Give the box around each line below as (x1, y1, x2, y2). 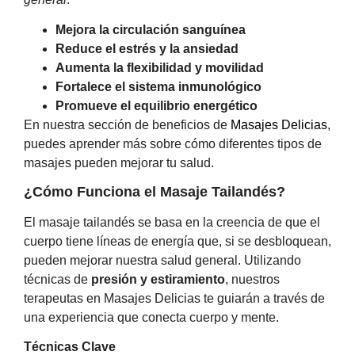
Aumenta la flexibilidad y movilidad (55, 60, 264, 74)
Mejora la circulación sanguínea (55, 22, 246, 36)
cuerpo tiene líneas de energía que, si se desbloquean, (24, 235, 331, 249)
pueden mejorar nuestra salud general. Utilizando (24, 254, 301, 268)
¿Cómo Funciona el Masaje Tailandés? (24, 184, 285, 200)
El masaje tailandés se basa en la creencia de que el (24, 216, 320, 230)
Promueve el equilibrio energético (55, 98, 258, 113)
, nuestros (225, 273, 280, 287)
